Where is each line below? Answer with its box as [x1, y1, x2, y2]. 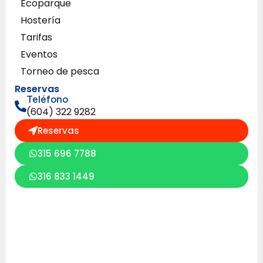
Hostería [21, 13, 60, 27]
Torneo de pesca [21, 64, 99, 78]
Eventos [21, 47, 58, 61]
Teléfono [26, 92, 68, 106]
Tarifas [21, 30, 52, 44]
